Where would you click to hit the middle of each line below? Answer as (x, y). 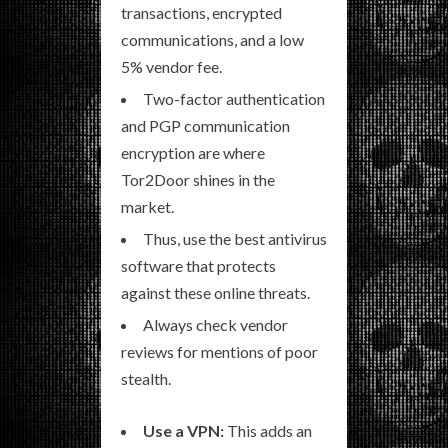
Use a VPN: (183, 431)
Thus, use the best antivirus (235, 239)
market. (147, 207)
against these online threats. (215, 293)
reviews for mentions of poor (219, 352)
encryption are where (193, 153)
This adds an (268, 431)
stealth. (146, 379)
